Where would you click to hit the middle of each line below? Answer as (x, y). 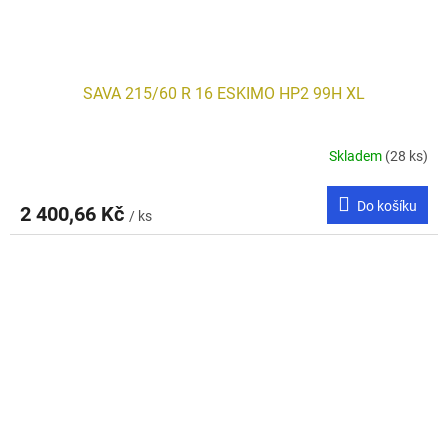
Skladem (357, 156)
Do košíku (387, 205)
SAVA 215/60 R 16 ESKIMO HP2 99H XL (224, 93)
